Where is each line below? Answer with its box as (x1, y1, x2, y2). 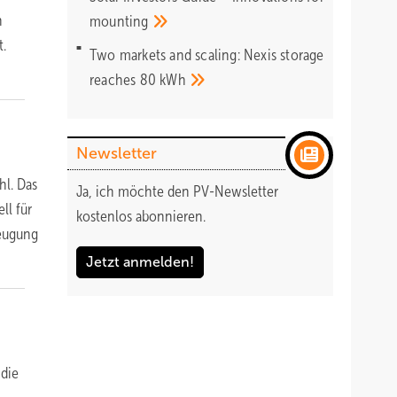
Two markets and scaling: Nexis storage (90, 46, 324, 64)
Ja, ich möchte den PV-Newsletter (76, 183, 278, 200)
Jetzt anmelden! (86, 254, 194, 269)
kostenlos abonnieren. (76, 207, 206, 225)
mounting (90, 12, 152, 30)
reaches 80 (90, 71, 160, 89)
